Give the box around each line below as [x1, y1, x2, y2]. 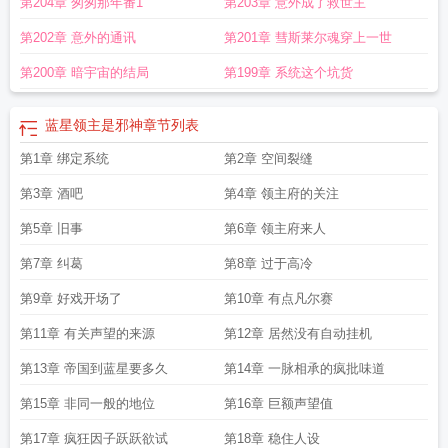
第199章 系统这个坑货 [224, 65, 353, 80]
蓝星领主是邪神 [45, 117, 143, 133]
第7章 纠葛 [20, 256, 83, 271]
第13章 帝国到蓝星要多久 [20, 361, 168, 376]
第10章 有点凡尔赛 [224, 291, 333, 306]
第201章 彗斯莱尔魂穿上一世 [224, 30, 392, 45]
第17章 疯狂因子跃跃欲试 [20, 431, 168, 446]
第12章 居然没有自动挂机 [224, 326, 372, 341]
